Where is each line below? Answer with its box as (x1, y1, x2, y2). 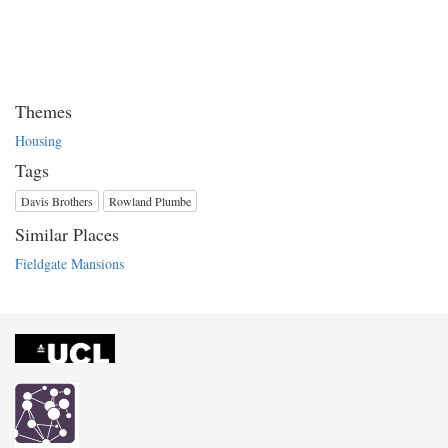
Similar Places (15, 221, 119, 246)
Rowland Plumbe (109, 192, 191, 209)
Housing (15, 130, 62, 150)
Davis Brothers (21, 192, 93, 209)
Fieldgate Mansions (15, 253, 124, 273)
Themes (15, 98, 72, 123)
